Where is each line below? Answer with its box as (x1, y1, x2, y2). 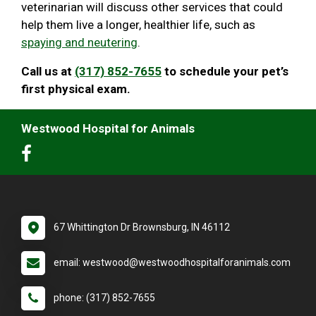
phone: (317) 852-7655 (54, 291, 155, 303)
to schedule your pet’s (162, 63, 288, 78)
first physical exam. (21, 81, 133, 96)
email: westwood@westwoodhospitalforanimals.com (54, 256, 291, 268)
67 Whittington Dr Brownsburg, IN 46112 (54, 221, 230, 233)
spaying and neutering (21, 35, 138, 49)
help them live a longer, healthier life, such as (21, 17, 255, 32)
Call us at (21, 63, 75, 78)
